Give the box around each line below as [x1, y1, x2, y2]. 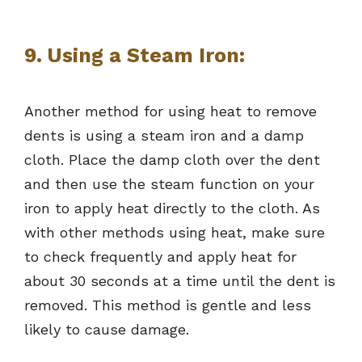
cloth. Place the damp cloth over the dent [24, 151, 320, 169]
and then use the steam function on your [24, 175, 314, 193]
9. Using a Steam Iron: [24, 44, 245, 68]
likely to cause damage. [24, 321, 189, 339]
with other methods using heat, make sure [24, 224, 325, 242]
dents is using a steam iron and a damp [24, 127, 304, 145]
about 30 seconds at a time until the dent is [24, 272, 335, 290]
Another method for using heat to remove [24, 103, 317, 120]
